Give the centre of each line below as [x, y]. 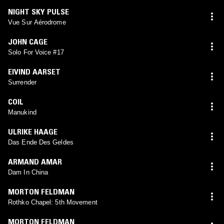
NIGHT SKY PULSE [38, 11]
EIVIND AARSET [34, 71]
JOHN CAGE [28, 41]
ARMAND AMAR [35, 161]
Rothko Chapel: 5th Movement [53, 202]
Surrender [22, 82]
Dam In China [28, 172]
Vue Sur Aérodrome [37, 22]
